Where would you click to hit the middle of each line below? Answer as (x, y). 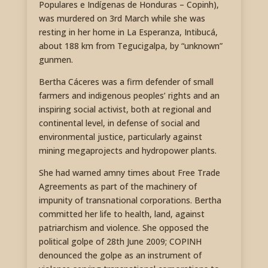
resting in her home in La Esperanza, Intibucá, (128, 32)
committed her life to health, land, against (121, 214)
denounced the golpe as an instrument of (120, 255)
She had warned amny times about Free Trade (129, 173)
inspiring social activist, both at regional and (125, 109)
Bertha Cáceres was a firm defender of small (126, 82)
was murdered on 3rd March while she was (122, 19)
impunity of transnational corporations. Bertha (130, 200)
